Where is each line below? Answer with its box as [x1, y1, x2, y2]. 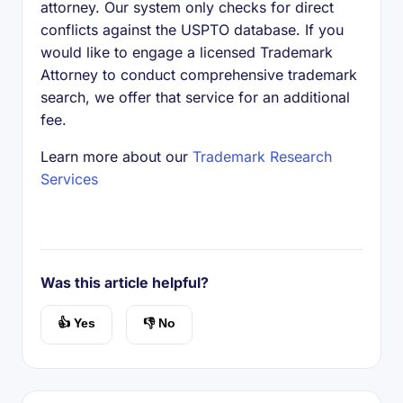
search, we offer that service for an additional [40, 88, 350, 106]
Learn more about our [40, 148, 193, 166]
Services [40, 170, 98, 188]
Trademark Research [193, 148, 332, 166]
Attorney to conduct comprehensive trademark [40, 66, 357, 84]
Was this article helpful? [40, 273, 209, 291]
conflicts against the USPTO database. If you [40, 21, 344, 39]
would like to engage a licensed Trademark [40, 43, 333, 61]
